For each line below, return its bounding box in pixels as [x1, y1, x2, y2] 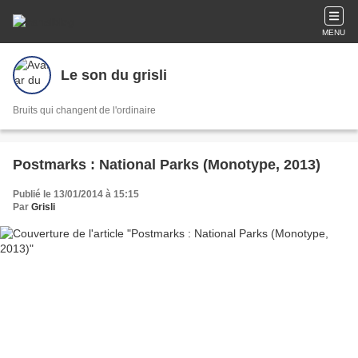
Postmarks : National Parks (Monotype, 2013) [13, 157, 320, 173]
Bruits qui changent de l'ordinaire [13, 105, 156, 116]
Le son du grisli [61, 66, 167, 83]
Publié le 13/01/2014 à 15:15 [13, 189, 139, 200]
